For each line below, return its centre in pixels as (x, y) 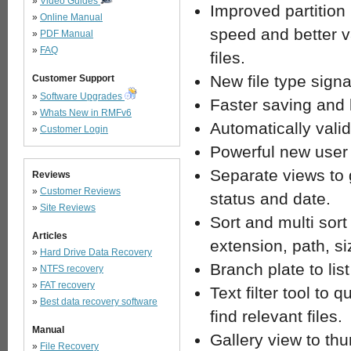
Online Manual (71, 17)
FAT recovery (67, 285)
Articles (50, 236)
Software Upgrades (82, 96)
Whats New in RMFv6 (86, 113)
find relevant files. (276, 316)
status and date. (270, 199)
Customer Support (73, 78)
